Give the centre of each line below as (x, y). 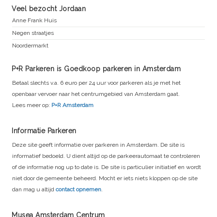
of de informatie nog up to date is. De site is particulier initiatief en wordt (107, 167)
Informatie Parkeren (44, 131)
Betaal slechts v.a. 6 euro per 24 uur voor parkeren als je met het (96, 83)
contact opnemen (78, 189)
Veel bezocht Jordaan (49, 8)
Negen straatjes (33, 33)
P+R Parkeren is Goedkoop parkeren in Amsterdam (96, 69)
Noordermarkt (30, 45)
